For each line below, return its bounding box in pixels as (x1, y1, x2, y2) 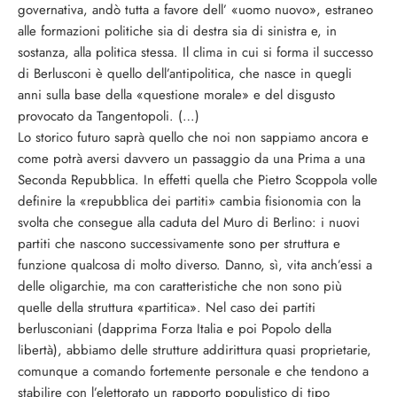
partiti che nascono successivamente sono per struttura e (18, 234, 340, 253)
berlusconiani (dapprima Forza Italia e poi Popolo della (18, 319, 331, 339)
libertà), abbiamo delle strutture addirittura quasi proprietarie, (18, 340, 371, 360)
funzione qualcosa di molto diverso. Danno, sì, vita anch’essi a (18, 255, 372, 275)
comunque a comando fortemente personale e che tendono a (18, 362, 369, 381)
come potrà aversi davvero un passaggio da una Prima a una (18, 149, 365, 168)
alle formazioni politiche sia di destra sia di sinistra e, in (18, 21, 337, 41)
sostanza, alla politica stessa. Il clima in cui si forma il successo (18, 43, 373, 62)
